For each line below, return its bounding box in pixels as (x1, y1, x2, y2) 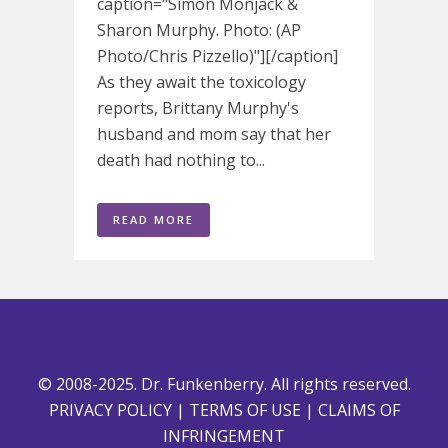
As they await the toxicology (97, 70, 306, 93)
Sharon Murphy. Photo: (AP (97, 18, 301, 41)
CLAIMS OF (317, 399, 400, 421)
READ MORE (113, 211, 194, 227)
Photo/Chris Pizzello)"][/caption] (97, 44, 338, 67)
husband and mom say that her (97, 122, 331, 145)
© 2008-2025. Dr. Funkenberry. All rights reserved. (37, 373, 411, 395)
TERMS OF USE (188, 399, 301, 421)
